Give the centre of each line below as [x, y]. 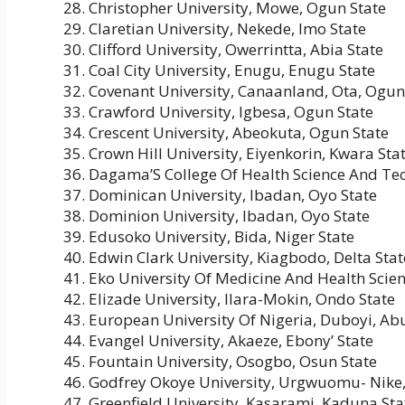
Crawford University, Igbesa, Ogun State [231, 112]
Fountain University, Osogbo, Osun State [233, 362]
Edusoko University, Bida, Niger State [221, 237]
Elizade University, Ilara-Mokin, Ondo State [242, 299]
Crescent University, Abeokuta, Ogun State [239, 133]
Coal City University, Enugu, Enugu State [232, 71]
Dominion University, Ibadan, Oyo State [229, 216]
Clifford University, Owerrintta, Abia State [236, 50]
